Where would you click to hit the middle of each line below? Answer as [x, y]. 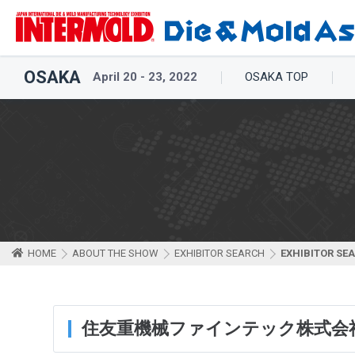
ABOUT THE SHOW [115, 253]
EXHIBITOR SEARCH [219, 253]
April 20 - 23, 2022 [145, 77]
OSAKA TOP [277, 77]
